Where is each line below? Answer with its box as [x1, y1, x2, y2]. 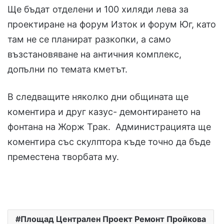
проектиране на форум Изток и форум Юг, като [7, 18, 216, 29]
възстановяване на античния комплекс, [7, 48, 181, 59]
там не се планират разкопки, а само [7, 33, 171, 44]
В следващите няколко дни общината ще [7, 91, 188, 102]
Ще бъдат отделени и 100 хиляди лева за [7, 3, 188, 14]
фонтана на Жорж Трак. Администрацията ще [7, 121, 211, 132]
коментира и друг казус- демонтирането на [7, 106, 200, 117]
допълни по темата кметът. [7, 63, 127, 74]
